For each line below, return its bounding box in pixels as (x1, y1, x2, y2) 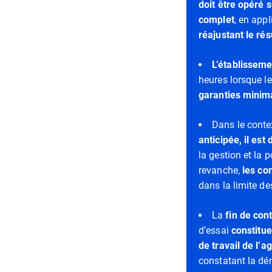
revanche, (199, 165, 242, 176)
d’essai (199, 225, 231, 236)
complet (199, 14, 234, 25)
